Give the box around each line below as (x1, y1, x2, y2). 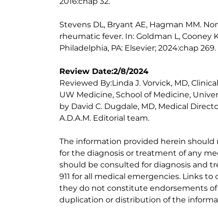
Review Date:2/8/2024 (59, 67, 148, 76)
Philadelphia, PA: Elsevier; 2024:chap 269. (59, 43, 216, 53)
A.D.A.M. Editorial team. (59, 113, 149, 123)
